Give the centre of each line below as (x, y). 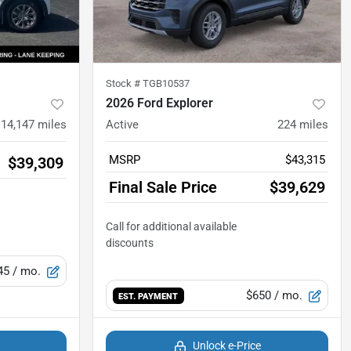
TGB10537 (166, 84)
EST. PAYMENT (148, 297)
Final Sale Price (163, 188)
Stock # (124, 84)
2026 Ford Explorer (159, 103)
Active (122, 125)
